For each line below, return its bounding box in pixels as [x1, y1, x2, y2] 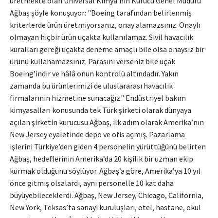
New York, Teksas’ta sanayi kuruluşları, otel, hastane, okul [10, 202, 201, 213]
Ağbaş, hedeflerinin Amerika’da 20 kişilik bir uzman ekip [10, 154, 193, 164]
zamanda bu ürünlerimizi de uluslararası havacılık [10, 81, 173, 91]
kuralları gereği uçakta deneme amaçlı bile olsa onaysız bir [10, 44, 204, 54]
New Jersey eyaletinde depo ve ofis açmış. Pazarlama [10, 129, 185, 140]
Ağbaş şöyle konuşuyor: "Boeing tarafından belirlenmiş [10, 8, 192, 18]
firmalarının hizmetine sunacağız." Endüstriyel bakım [10, 93, 186, 103]
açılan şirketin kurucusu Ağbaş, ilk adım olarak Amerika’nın [10, 117, 204, 127]
